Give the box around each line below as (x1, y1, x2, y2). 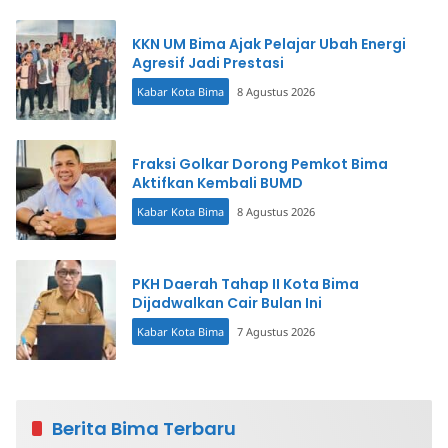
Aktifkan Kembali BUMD (132, 172, 303, 193)
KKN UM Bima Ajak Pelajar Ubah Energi (132, 33, 406, 54)
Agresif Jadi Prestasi (132, 52, 284, 73)
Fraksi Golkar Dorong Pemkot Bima (132, 153, 388, 174)
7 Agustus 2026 (237, 323, 315, 339)
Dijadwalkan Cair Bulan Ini (132, 292, 322, 313)
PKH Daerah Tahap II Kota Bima (132, 273, 359, 294)
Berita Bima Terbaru (52, 415, 236, 441)
